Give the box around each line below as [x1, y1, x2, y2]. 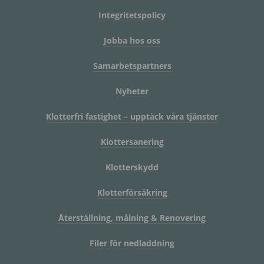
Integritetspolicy [98, 9, 166, 21]
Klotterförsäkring [97, 187, 167, 199]
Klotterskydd [105, 161, 159, 173]
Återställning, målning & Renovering [58, 212, 206, 224]
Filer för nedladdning [90, 237, 174, 249]
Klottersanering [100, 136, 164, 148]
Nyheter [115, 85, 148, 97]
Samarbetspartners [93, 60, 171, 72]
